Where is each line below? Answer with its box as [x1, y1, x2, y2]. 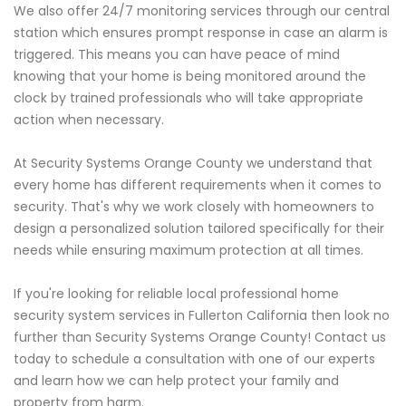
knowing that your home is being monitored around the [14, 66, 366, 85]
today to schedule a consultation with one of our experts [14, 349, 375, 368]
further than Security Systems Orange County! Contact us [14, 327, 386, 346]
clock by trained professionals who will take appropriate [14, 88, 363, 107]
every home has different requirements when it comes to [14, 175, 382, 194]
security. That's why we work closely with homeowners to [14, 197, 374, 216]
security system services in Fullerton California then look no [14, 305, 390, 324]
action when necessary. [14, 110, 164, 129]
